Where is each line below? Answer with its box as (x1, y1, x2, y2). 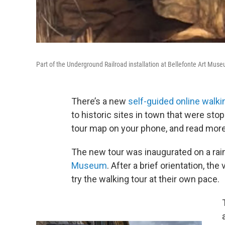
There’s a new (71, 95, 128, 106)
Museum (71, 160, 107, 171)
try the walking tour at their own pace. (71, 173, 219, 184)
